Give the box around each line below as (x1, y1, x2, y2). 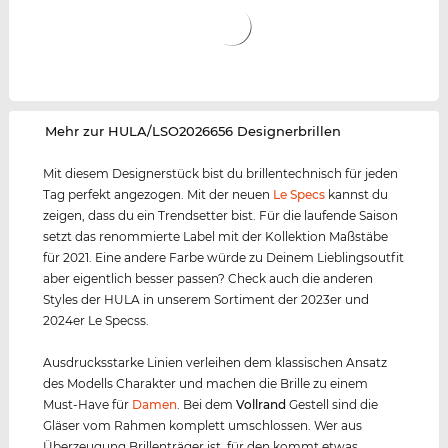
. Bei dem (177, 397, 237, 413)
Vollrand (236, 397, 287, 413)
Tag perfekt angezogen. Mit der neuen (43, 187, 274, 203)
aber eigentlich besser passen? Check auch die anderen (43, 271, 374, 287)
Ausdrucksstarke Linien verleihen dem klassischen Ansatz (43, 355, 388, 371)
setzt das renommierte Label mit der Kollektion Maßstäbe (43, 229, 389, 245)
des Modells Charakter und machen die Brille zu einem (43, 376, 369, 392)
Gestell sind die (286, 397, 379, 413)
